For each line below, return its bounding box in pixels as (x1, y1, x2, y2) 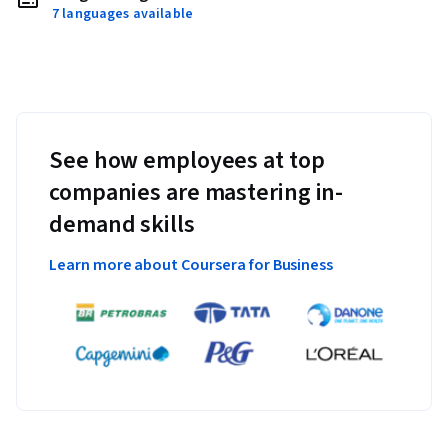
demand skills (49, 207, 195, 243)
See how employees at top (49, 143, 325, 179)
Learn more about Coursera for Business (49, 254, 334, 277)
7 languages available (52, 4, 193, 25)
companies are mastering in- (49, 175, 344, 211)
